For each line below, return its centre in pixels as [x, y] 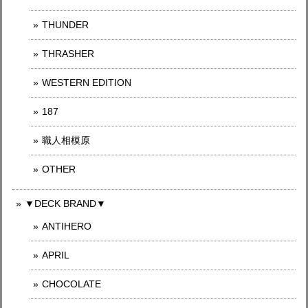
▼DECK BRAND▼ [65, 203]
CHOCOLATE [71, 284]
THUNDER [65, 25]
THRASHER [68, 54]
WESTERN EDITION [87, 82]
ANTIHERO [67, 226]
